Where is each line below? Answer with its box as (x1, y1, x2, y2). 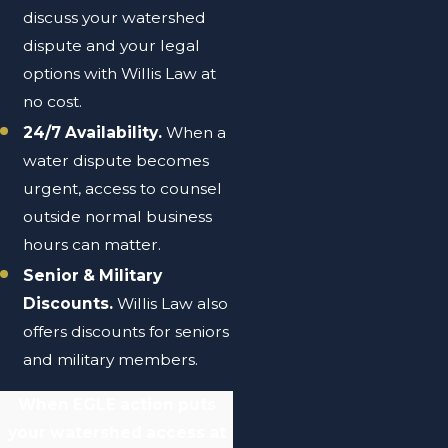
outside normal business (23, 206, 213, 226)
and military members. (23, 349, 199, 369)
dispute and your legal (23, 35, 201, 55)
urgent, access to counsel (23, 178, 223, 198)
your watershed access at (7, 422, 226, 442)
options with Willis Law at (23, 63, 217, 83)
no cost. (23, 91, 87, 111)
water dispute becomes (23, 150, 210, 170)
